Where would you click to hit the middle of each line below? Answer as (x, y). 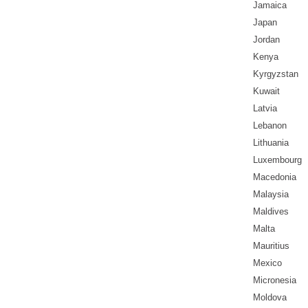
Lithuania (271, 143)
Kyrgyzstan (276, 74)
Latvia (265, 109)
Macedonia (275, 177)
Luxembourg (277, 160)
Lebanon (270, 126)
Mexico (267, 263)
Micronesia (275, 280)
